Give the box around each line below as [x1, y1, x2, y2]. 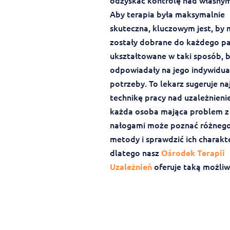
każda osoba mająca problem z [109, 105, 229, 117]
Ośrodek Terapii [161, 147, 225, 159]
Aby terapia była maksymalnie [109, 8, 225, 20]
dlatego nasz [109, 147, 161, 159]
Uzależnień [109, 161, 152, 172]
